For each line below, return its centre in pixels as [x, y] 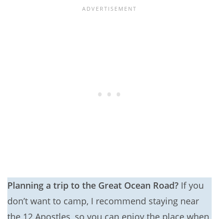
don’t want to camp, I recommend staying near [103, 201]
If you [191, 186]
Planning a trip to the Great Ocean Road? [93, 186]
